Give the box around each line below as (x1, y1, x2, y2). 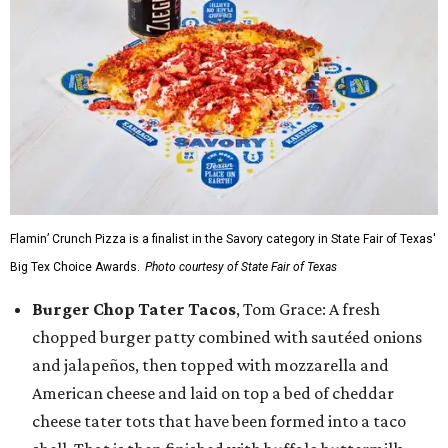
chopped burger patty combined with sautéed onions (32, 327, 422, 347)
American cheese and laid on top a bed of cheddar (32, 383, 394, 403)
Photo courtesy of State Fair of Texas (145, 260, 337, 274)
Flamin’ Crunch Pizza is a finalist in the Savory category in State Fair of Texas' (10, 232, 436, 246)
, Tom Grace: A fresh (236, 299, 380, 319)
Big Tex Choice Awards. (10, 260, 140, 274)
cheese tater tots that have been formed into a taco (32, 411, 406, 431)
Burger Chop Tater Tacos (32, 299, 236, 319)
